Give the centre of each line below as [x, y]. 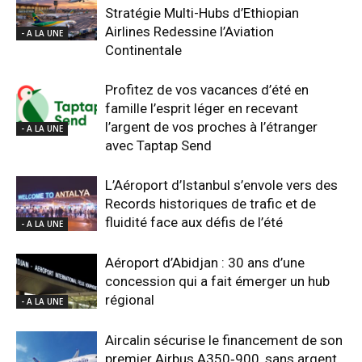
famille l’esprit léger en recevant [202, 108]
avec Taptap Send [158, 145]
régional [130, 299]
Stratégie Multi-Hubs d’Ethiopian [202, 13]
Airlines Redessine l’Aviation [189, 31]
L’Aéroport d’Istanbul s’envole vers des [223, 185]
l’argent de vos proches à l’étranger [211, 126]
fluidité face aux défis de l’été [194, 222]
